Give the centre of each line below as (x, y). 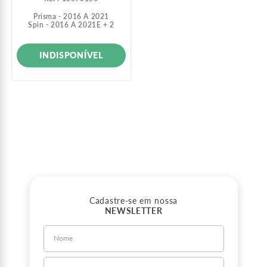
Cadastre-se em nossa (133, 200)
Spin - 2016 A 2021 (62, 24)
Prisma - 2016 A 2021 (71, 16)
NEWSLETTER (133, 210)
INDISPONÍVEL (71, 55)
